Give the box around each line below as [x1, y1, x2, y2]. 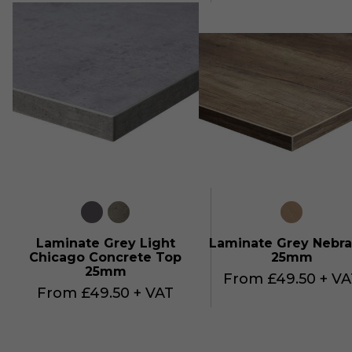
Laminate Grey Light [35, 236, 175, 251]
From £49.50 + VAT [37, 284, 174, 302]
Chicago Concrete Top [29, 250, 182, 266]
